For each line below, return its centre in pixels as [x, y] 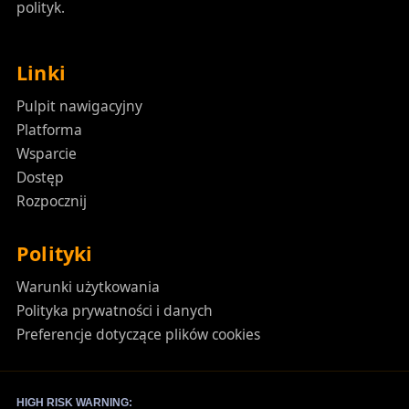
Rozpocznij [51, 201]
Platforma [49, 130]
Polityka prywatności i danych [114, 311]
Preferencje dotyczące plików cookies [138, 335]
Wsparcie [46, 154]
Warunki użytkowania [88, 287]
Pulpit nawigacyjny [79, 106]
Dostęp [40, 178]
